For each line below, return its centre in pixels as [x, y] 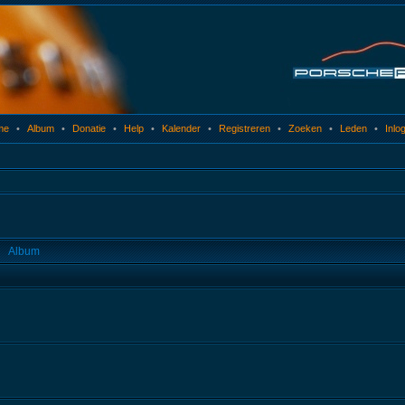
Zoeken [305, 128]
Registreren [245, 128]
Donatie [89, 128]
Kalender [181, 128]
